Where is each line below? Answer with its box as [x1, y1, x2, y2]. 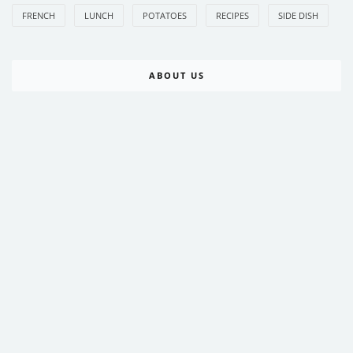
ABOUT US [148, 69, 205, 82]
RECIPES [216, 9, 249, 22]
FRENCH [22, 9, 55, 22]
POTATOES [143, 9, 187, 22]
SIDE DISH [278, 9, 318, 22]
